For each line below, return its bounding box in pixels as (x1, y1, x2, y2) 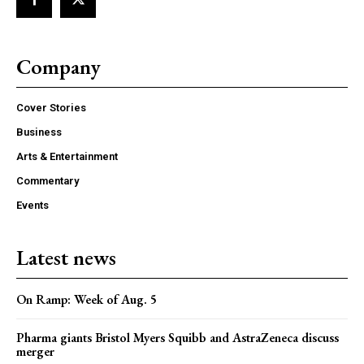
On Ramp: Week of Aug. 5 (16, 290, 157, 308)
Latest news (16, 243, 116, 271)
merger (16, 342, 54, 360)
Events (16, 198, 49, 211)
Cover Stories (16, 101, 86, 114)
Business (16, 125, 62, 138)
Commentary (16, 174, 79, 187)
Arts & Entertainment (16, 149, 118, 162)
